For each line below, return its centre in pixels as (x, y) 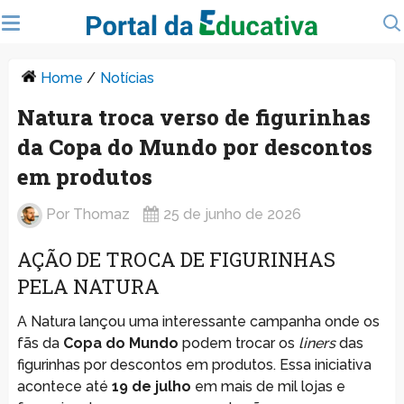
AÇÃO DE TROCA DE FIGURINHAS (176, 259)
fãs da (40, 343)
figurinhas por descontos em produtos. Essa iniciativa (194, 364)
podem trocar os (238, 343)
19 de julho (151, 386)
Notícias (127, 78)
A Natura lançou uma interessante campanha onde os (198, 321)
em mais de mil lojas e (268, 386)
